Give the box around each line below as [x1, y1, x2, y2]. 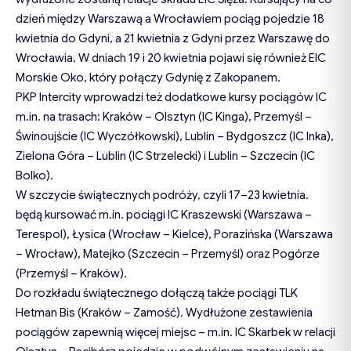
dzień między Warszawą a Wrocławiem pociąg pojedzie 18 [16, 12, 324, 27]
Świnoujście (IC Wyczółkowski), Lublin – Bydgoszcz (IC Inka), [16, 129, 334, 144]
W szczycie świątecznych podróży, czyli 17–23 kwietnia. [16, 188, 309, 203]
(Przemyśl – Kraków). [16, 266, 127, 281]
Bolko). [16, 168, 53, 183]
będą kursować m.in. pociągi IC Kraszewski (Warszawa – [16, 208, 312, 223]
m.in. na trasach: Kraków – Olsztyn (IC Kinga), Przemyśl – [16, 110, 312, 125]
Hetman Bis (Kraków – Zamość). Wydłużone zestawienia [16, 306, 313, 320]
